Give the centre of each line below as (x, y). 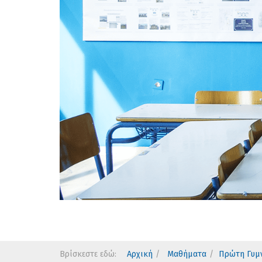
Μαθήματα (186, 254)
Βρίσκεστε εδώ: (90, 254)
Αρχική (140, 254)
